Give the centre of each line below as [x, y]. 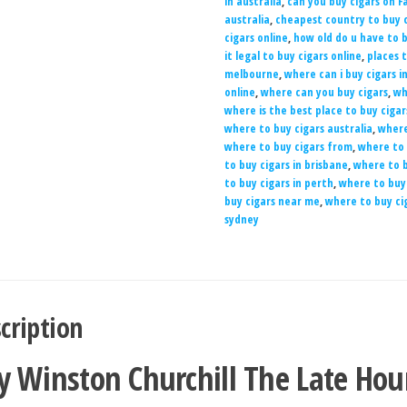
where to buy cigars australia [298, 128]
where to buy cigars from [288, 146]
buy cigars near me [272, 201]
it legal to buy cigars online [293, 55]
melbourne [251, 74]
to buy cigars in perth [278, 183]
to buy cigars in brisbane [286, 164]
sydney [241, 219]
